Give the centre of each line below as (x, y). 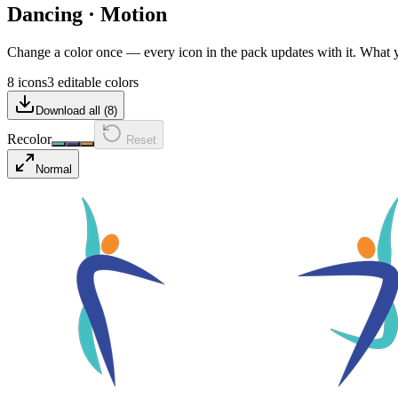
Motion (134, 14)
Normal (54, 169)
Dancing (45, 14)
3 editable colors (93, 82)
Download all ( (72, 110)
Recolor (29, 139)
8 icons (27, 82)
